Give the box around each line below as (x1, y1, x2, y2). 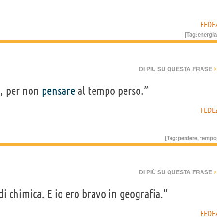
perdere (178, 133, 197, 141)
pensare (42, 84, 75, 97)
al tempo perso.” (75, 84, 148, 97)
